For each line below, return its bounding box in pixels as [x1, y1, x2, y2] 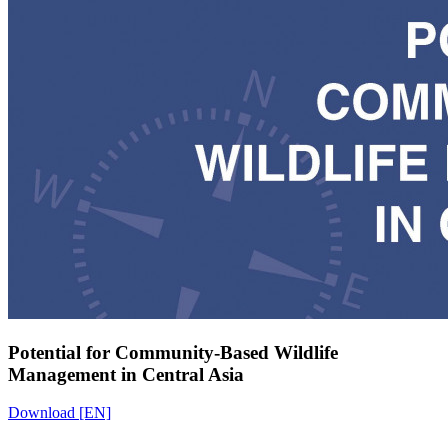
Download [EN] [8, 404, 111, 422]
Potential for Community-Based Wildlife [8, 341, 338, 363]
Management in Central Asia [8, 363, 244, 385]
